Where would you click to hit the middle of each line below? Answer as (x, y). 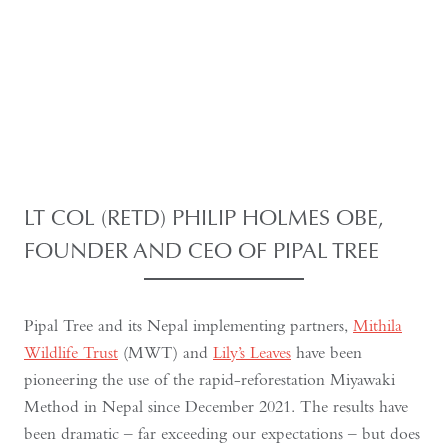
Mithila (377, 325)
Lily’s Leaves (252, 352)
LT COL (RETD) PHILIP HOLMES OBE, (204, 217)
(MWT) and (165, 352)
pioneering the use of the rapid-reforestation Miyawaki (209, 379)
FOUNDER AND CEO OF (148, 250)
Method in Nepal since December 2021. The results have (216, 406)
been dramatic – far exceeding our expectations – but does (222, 433)
